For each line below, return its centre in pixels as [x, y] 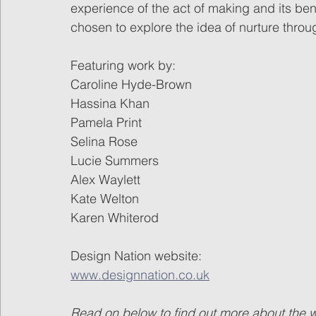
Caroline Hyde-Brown [133, 84]
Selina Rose [104, 141]
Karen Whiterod [115, 217]
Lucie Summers [115, 160]
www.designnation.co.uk [140, 274]
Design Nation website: [136, 255]
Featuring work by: [123, 65]
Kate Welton [105, 198]
